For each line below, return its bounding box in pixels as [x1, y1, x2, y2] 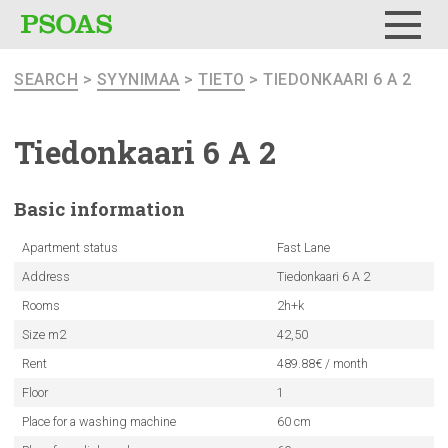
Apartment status [21, 240, 118, 255]
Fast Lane [276, 240, 330, 255]
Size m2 [21, 327, 66, 342]
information [70, 196, 185, 221]
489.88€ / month [276, 356, 368, 371]
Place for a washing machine [21, 414, 176, 429]
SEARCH [14, 70, 78, 89]
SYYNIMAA [96, 70, 180, 89]
